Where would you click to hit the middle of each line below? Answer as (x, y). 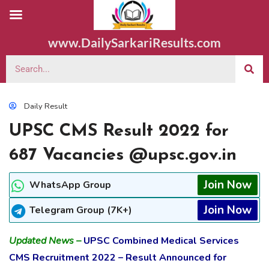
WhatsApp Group (70, 185)
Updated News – (45, 241)
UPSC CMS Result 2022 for (119, 131)
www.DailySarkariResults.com (134, 42)
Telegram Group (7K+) (81, 210)
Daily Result (46, 106)
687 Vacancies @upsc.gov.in (123, 155)
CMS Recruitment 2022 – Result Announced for (118, 258)
